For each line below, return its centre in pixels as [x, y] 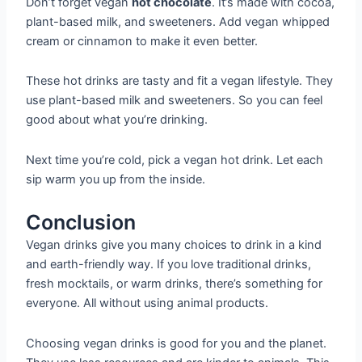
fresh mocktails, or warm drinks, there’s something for [175, 284]
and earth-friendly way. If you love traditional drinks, [169, 265]
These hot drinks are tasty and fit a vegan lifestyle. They [180, 81]
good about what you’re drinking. [117, 120]
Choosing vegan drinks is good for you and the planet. [177, 343]
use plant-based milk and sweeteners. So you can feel [175, 101]
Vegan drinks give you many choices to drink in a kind [174, 245]
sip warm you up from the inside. [116, 179]
